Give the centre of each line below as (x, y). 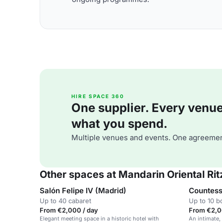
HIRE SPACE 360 (98, 96)
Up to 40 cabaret (65, 201)
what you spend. (119, 124)
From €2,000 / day (69, 210)
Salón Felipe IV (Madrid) (83, 191)
